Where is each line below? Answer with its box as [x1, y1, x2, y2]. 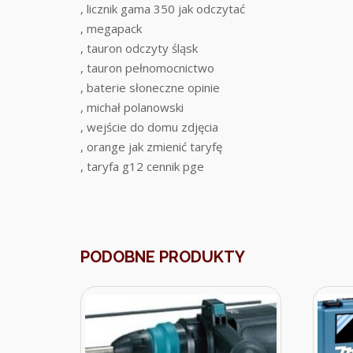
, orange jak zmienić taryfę [80, 139, 222, 155]
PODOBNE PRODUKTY [80, 247, 245, 267]
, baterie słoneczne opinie [80, 80, 220, 96]
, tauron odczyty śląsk [80, 40, 198, 57]
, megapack [80, 20, 142, 37]
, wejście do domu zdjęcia [80, 119, 218, 136]
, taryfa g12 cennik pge [80, 158, 204, 175]
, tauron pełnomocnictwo [80, 60, 214, 76]
